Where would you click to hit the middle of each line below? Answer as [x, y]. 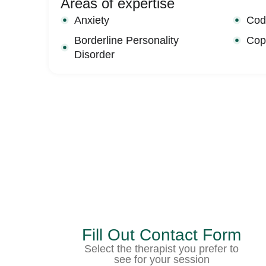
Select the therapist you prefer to [161, 248]
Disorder [94, 54]
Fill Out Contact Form [161, 235]
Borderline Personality [126, 40]
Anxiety [91, 20]
